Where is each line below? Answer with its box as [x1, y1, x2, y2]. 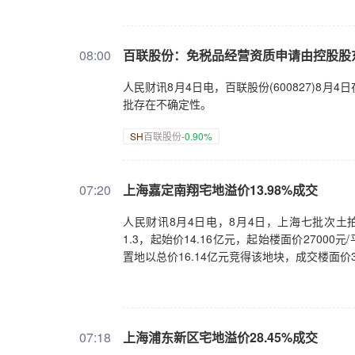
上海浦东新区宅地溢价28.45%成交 [123, 328, 318, 346]
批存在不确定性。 [123, 96, 212, 112]
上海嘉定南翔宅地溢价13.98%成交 [123, 181, 318, 199]
